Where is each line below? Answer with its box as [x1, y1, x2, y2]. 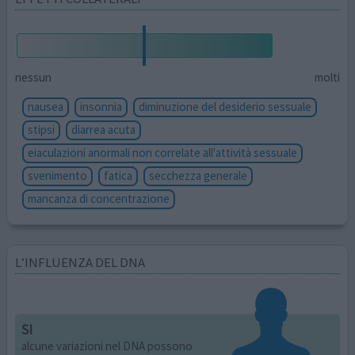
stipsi [28, 121, 55, 137]
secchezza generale [149, 167, 248, 183]
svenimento [28, 167, 88, 183]
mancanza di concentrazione [28, 190, 170, 206]
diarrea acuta [71, 121, 136, 137]
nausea [28, 98, 64, 114]
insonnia [80, 98, 123, 114]
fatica [104, 167, 133, 183]
